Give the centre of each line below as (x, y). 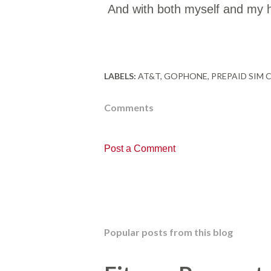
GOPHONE (186, 76)
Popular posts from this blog (168, 232)
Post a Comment (140, 149)
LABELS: (120, 76)
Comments (129, 107)
